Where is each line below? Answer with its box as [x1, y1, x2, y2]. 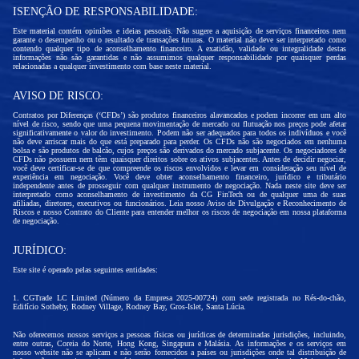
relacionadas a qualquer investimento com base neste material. [13, 62, 212, 71]
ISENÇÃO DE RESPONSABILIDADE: [13, 6, 198, 18]
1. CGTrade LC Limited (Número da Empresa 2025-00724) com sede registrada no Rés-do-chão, [13, 293, 346, 302]
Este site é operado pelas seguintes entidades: [13, 265, 158, 274]
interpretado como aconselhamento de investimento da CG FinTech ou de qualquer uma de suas [13, 190, 346, 199]
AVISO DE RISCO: [13, 90, 103, 102]
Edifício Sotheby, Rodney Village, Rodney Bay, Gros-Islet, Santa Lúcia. [13, 302, 246, 311]
